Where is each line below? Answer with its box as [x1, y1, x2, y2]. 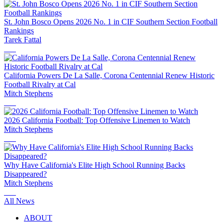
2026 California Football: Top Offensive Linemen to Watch [4, 115, 190, 124]
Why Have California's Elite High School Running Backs [4, 160, 185, 169]
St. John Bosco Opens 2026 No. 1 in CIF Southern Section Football [4, 17, 218, 26]
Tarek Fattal [4, 35, 41, 44]
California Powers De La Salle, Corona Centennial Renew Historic [4, 71, 215, 80]
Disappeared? [4, 169, 47, 178]
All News [4, 196, 34, 205]
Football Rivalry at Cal [4, 80, 76, 89]
